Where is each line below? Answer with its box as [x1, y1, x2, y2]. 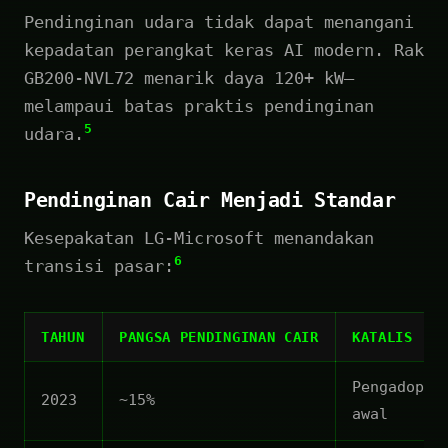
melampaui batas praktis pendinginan [24, 95, 374, 116]
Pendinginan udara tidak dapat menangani [24, 11, 414, 32]
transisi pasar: [24, 255, 174, 276]
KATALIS [352, 328, 413, 345]
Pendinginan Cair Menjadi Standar [24, 187, 396, 212]
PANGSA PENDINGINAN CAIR [119, 328, 319, 345]
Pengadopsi [352, 377, 442, 396]
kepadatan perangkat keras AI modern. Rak [24, 39, 424, 60]
